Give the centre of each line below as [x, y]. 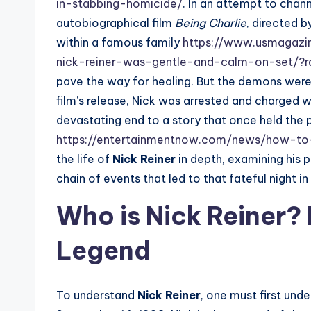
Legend [103, 250]
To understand [97, 295]
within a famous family [118, 42]
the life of [84, 159]
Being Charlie [211, 23]
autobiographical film [116, 23]
